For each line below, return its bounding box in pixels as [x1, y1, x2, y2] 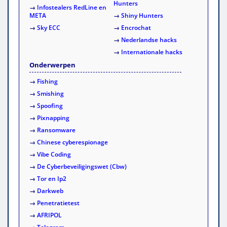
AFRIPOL [37, 210, 62, 219]
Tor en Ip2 [37, 174, 66, 183]
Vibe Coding [37, 149, 71, 159]
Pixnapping [37, 113, 69, 122]
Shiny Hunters [121, 11, 163, 20]
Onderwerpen [29, 60, 75, 69]
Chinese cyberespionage [37, 137, 108, 146]
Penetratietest [37, 198, 80, 207]
